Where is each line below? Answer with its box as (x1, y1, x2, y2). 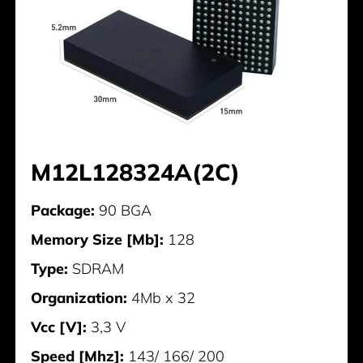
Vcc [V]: (31, 318, 88, 337)
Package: (31, 201, 96, 220)
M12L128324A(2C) (31, 157, 241, 187)
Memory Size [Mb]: (31, 230, 164, 250)
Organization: (31, 288, 128, 308)
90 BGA (95, 201, 152, 220)
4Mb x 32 (127, 288, 196, 308)
